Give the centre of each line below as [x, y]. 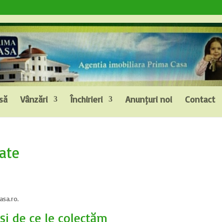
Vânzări [34, 99]
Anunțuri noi [148, 99]
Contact [200, 99]
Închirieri [86, 99]
